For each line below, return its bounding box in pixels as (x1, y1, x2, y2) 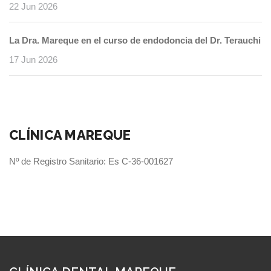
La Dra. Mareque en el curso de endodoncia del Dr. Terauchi (9, 35, 261, 46)
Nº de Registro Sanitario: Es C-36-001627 (9, 156, 173, 167)
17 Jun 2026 (9, 54, 57, 65)
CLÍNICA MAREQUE (9, 127, 131, 143)
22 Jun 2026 (9, 1, 57, 12)
